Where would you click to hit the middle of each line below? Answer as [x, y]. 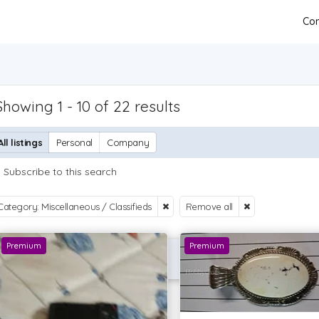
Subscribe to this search [60, 172]
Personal [75, 142]
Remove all [209, 206]
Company [128, 142]
